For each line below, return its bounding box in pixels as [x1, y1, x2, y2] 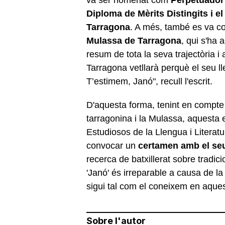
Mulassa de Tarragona [86, 35, 181, 46]
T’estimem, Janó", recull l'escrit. [86, 76, 215, 86]
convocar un [86, 140, 136, 151]
